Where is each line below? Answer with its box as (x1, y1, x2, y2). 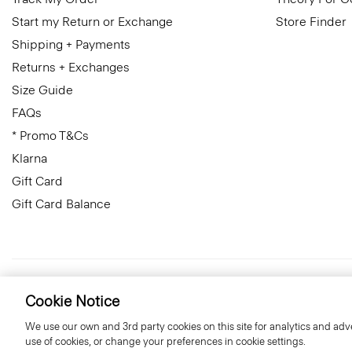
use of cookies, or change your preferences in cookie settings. (25, 335, 306, 347)
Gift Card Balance (12, 196, 111, 211)
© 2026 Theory (181, 282, 267, 297)
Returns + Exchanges (12, 60, 130, 75)
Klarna (12, 151, 47, 166)
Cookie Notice (25, 292, 119, 310)
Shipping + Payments (12, 37, 130, 52)
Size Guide (12, 82, 73, 97)
